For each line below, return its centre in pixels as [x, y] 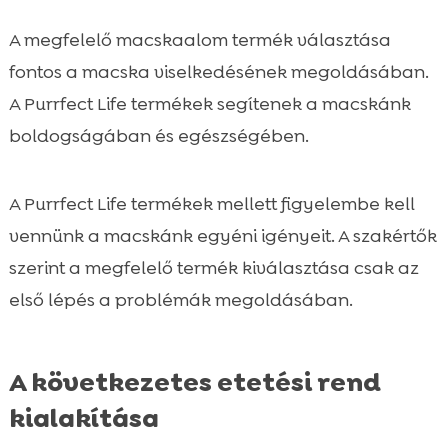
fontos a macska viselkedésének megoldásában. [218, 71]
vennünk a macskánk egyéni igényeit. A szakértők [222, 235]
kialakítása [83, 417]
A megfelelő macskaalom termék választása [199, 39]
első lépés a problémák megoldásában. [180, 299]
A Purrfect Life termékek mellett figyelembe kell [211, 203]
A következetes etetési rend [194, 381]
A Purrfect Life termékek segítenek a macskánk [209, 103]
